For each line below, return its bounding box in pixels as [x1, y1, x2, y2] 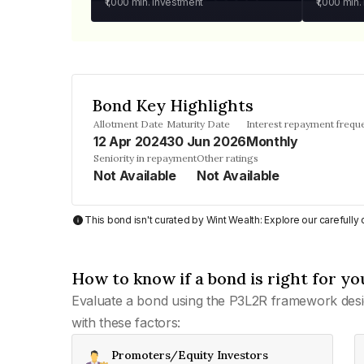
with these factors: [71, 314, 180, 331]
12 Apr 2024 [93, 133, 167, 149]
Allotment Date [93, 118, 163, 130]
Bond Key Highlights [92, 95, 253, 115]
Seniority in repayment [93, 152, 197, 164]
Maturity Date [167, 118, 231, 130]
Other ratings [197, 152, 258, 164]
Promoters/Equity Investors [111, 348, 268, 362]
